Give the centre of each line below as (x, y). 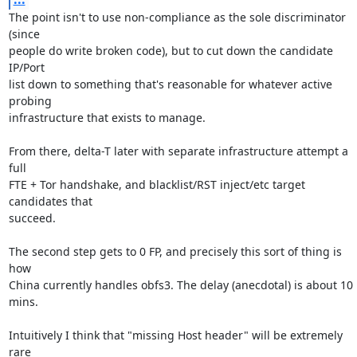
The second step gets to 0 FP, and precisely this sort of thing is (175, 251)
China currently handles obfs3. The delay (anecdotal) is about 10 (180, 285)
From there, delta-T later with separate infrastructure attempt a (178, 151)
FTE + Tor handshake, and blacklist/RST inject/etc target (157, 184)
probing (30, 101)
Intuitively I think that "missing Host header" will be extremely (175, 335)
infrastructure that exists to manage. (107, 118)
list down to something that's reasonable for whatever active (170, 84)
